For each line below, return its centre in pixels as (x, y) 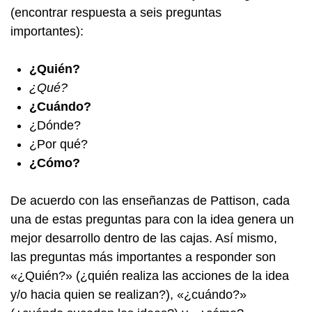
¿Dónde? (55, 126)
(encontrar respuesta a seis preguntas (116, 13)
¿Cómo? (55, 163)
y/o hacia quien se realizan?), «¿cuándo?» (128, 295)
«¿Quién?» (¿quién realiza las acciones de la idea (150, 276)
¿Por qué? (58, 145)
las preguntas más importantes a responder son (143, 257)
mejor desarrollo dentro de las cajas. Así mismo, (144, 239)
